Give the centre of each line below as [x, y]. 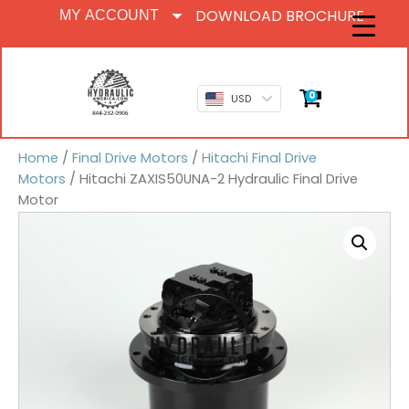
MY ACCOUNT [109, 15]
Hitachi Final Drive [259, 158]
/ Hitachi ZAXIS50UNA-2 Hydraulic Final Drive [212, 179]
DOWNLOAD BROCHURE [280, 16]
